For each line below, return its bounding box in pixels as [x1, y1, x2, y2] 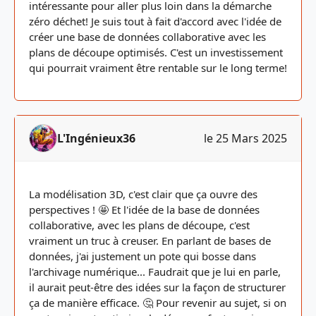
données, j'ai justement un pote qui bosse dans [29, 249, 256, 263]
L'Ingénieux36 [57, 130, 135, 146]
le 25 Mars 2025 [204, 130, 287, 146]
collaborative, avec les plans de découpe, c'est [29, 218, 250, 232]
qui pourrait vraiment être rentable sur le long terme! [29, 61, 287, 75]
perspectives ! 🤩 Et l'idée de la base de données [29, 202, 260, 217]
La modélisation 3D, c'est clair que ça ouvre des [29, 187, 257, 201]
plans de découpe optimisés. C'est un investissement [29, 45, 283, 59]
